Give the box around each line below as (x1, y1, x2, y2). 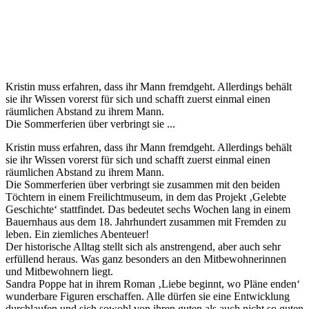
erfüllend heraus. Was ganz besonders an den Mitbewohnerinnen (6, 252, 286, 265)
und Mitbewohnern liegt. (6, 265, 113, 277)
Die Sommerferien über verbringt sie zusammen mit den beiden (6, 178, 280, 190)
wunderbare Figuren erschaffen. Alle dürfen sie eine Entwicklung (6, 290, 290, 302)
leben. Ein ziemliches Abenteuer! (6, 228, 149, 240)
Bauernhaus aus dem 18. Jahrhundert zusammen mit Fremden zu (6, 215, 286, 228)
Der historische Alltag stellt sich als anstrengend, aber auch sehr (6, 240, 281, 252)
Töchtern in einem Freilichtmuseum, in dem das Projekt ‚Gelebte (6, 190, 286, 203)
